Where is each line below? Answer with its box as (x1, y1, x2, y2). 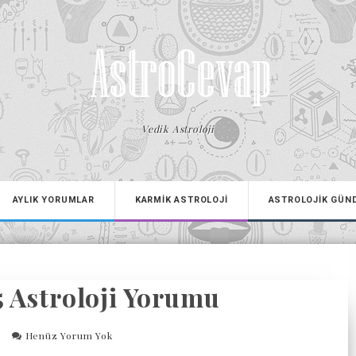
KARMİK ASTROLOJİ (134, 195, 228, 205)
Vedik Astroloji (141, 122, 215, 135)
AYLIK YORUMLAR (12, 195, 95, 205)
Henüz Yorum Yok (25, 329, 113, 342)
